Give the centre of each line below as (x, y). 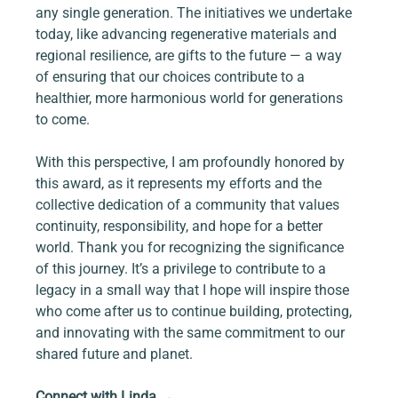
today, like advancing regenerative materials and (188, 35)
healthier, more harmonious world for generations (191, 99)
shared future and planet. (118, 354)
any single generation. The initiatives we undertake (196, 13)
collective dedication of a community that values (190, 205)
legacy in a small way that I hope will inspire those (195, 291)
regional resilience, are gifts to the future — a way (191, 56)
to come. (63, 120)
